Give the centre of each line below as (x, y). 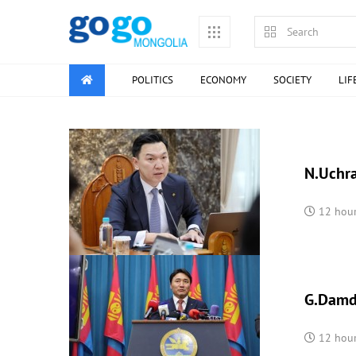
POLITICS (153, 79)
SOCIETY (292, 79)
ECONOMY (223, 79)
